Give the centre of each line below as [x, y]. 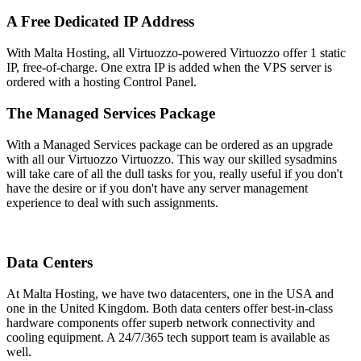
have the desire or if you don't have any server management [157, 188]
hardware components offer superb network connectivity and [161, 322]
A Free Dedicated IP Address [100, 22]
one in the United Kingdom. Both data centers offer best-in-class [170, 308]
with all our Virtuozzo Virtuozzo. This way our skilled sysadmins [172, 159]
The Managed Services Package [111, 113]
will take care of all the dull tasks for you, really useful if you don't [174, 173]
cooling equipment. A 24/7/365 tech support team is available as [168, 337]
